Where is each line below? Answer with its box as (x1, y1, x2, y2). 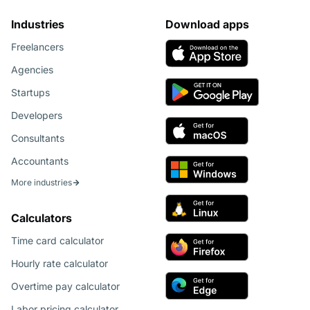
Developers (11, 109, 62, 122)
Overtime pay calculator (11, 280, 120, 293)
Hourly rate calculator (11, 257, 108, 270)
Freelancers (11, 41, 64, 53)
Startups (11, 86, 50, 99)
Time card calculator (11, 235, 104, 247)
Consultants (11, 132, 64, 145)
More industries (11, 177, 72, 188)
